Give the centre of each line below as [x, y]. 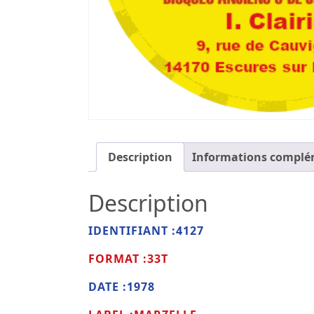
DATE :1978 [122, 287]
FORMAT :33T [128, 259]
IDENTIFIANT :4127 [146, 231]
